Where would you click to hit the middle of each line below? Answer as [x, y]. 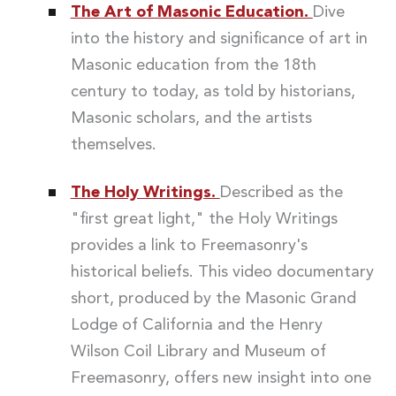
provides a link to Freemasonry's [189, 245]
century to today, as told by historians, [213, 91]
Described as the [281, 192]
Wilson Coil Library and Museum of [198, 351]
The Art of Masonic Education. [191, 12]
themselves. [113, 145]
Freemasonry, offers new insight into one [221, 378]
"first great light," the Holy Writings [204, 219]
